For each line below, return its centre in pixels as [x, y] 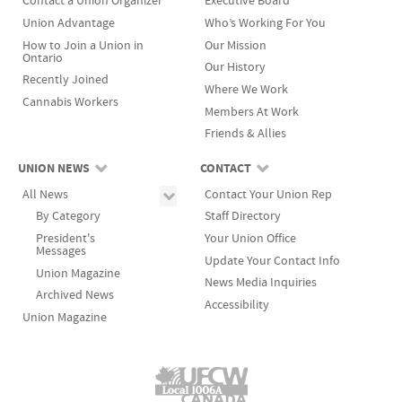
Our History [235, 67]
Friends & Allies [245, 134]
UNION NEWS [53, 168]
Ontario [42, 57]
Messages [61, 250]
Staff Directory [242, 216]
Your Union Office [250, 238]
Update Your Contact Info [272, 260]
